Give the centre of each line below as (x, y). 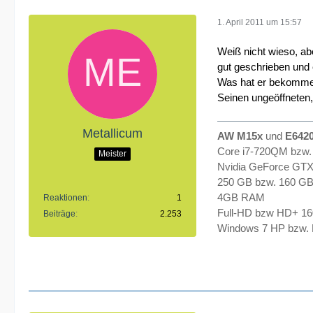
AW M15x (240, 136)
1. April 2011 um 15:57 (260, 22)
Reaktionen (65, 198)
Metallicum (112, 134)
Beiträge (59, 214)
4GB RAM (241, 197)
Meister (112, 153)
